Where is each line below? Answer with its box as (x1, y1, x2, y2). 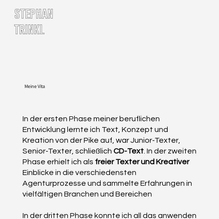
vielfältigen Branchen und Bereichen (22, 190, 152, 198)
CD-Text (113, 147, 144, 155)
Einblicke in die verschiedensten (22, 168, 136, 176)
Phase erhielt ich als (22, 157, 95, 166)
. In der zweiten (143, 147, 197, 155)
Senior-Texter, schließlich (22, 147, 113, 155)
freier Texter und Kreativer (94, 157, 189, 166)
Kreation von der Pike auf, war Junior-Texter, (22, 136, 180, 144)
